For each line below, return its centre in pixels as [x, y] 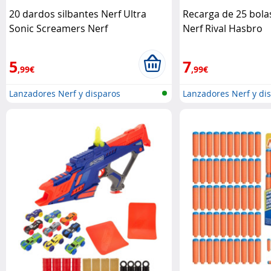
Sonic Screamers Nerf [58, 29]
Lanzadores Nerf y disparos [65, 94]
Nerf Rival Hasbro [222, 29]
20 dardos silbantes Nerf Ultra [78, 14]
